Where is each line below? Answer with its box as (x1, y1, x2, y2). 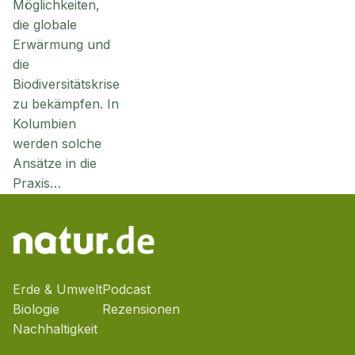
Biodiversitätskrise (13, 76, 120, 92)
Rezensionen (102, 301, 180, 317)
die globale (13, 17, 77, 32)
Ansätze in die (13, 155, 97, 171)
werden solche (13, 136, 101, 151)
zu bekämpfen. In (13, 96, 119, 112)
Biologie (13, 301, 59, 317)
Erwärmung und (13, 36, 110, 52)
